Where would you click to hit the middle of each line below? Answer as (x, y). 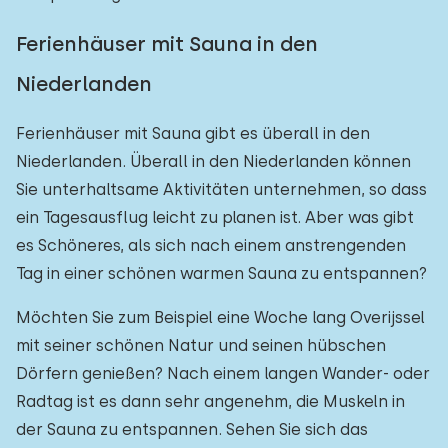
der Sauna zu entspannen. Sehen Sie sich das (192, 429)
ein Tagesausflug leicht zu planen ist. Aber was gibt (215, 217)
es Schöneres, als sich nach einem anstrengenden (211, 245)
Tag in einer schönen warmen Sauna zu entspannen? (221, 273)
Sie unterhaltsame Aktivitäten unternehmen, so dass (221, 189)
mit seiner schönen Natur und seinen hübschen (201, 345)
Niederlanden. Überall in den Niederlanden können (213, 161)
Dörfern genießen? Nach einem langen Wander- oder (223, 373)
